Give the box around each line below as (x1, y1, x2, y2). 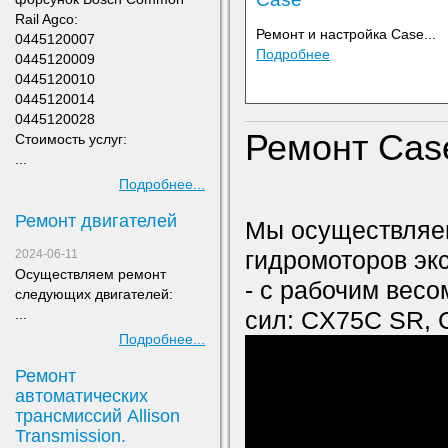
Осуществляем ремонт (15, 266, 166, 282)
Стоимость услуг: (15, 131, 127, 147)
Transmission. (15, 426, 126, 446)
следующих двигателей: (15, 286, 177, 302)
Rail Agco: (15, 11, 78, 27)
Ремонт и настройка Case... (256, 26, 436, 42)
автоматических (15, 386, 148, 406)
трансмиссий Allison (15, 406, 180, 426)
